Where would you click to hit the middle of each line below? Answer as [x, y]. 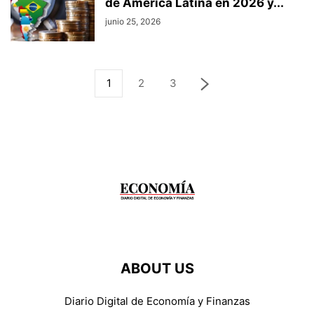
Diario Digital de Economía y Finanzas [157, 301]
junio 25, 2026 [133, 21]
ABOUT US [157, 268]
